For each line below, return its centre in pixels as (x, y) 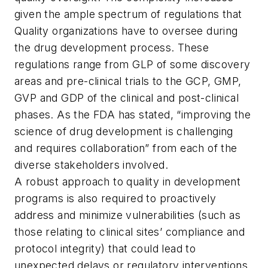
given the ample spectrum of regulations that (128, 14)
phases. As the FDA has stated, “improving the (133, 114)
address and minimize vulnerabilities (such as (127, 215)
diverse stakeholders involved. (91, 165)
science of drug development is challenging (124, 131)
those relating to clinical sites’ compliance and (130, 232)
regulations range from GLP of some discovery (133, 64)
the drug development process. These (112, 47)
